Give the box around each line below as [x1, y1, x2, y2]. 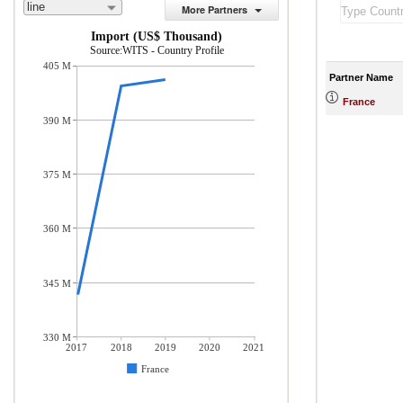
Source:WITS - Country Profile [90, 44, 224, 57]
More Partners [182, 3, 247, 16]
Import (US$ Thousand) [91, 30, 222, 43]
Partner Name [329, 71, 393, 83]
